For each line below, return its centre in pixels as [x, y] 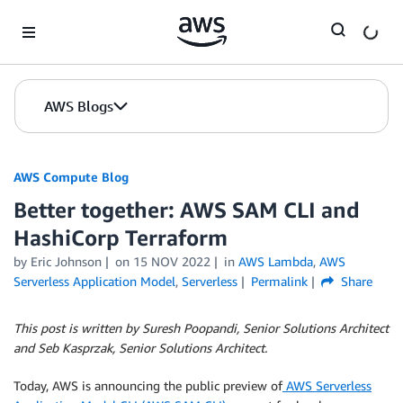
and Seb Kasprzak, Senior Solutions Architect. [140, 348]
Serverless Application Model [94, 281]
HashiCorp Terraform [121, 237]
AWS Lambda [275, 261]
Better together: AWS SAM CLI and [187, 210]
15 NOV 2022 [171, 261]
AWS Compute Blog [71, 177]
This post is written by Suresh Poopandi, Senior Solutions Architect [201, 328]
